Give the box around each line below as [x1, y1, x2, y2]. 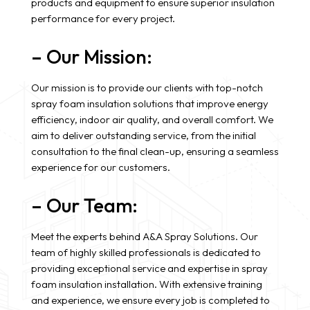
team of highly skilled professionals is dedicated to [30, 246, 261, 259]
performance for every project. [30, 12, 175, 25]
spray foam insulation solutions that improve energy [30, 97, 268, 110]
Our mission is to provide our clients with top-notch [30, 81, 263, 94]
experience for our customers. [30, 161, 170, 174]
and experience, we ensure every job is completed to [30, 293, 270, 307]
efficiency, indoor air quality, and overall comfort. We [30, 113, 273, 126]
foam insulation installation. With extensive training [30, 277, 262, 291]
